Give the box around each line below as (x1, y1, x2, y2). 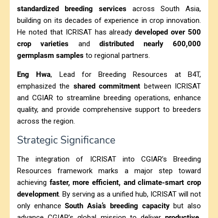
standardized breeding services (17, 4, 127, 13)
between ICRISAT (140, 81, 201, 91)
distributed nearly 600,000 (99, 39, 201, 48)
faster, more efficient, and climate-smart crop (49, 178, 201, 187)
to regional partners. (84, 51, 150, 60)
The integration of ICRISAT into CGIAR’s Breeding (17, 154, 201, 163)
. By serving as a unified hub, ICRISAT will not (59, 189, 201, 199)
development (17, 189, 59, 199)
